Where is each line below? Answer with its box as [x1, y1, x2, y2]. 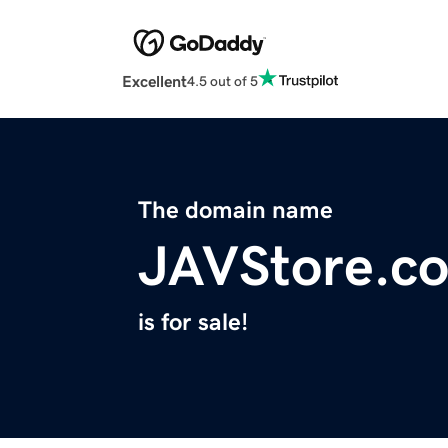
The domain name [138, 198, 333, 223]
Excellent [122, 73, 187, 90]
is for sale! [138, 310, 248, 335]
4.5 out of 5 [187, 73, 258, 88]
